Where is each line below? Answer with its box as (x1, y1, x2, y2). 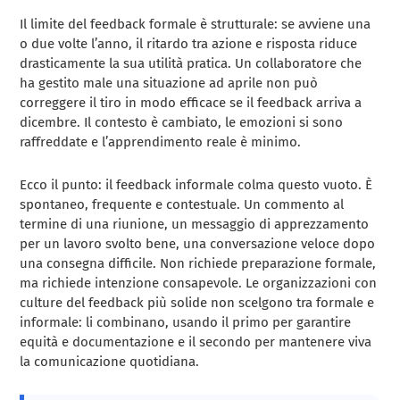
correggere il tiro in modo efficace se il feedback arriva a (20, 95, 362, 112)
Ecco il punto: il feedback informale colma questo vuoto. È (20, 177, 373, 194)
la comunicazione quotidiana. (20, 354, 200, 371)
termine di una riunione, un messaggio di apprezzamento (20, 216, 370, 233)
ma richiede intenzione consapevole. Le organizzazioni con (20, 275, 378, 292)
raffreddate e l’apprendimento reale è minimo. (20, 134, 302, 151)
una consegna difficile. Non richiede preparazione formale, (20, 255, 377, 272)
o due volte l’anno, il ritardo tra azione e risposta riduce (20, 36, 358, 53)
